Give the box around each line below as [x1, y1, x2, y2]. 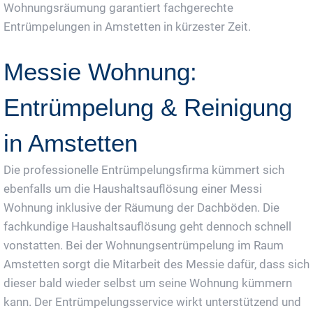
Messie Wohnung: [3, 58, 197, 85]
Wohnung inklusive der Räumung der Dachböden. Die [3, 201, 279, 214]
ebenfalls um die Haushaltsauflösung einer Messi [3, 182, 262, 196]
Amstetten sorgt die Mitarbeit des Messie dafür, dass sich [3, 257, 310, 271]
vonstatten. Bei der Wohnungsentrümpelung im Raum [3, 238, 284, 252]
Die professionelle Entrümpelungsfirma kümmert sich [3, 163, 284, 177]
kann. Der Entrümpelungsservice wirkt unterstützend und [3, 295, 301, 309]
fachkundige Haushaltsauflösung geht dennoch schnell [3, 219, 291, 233]
